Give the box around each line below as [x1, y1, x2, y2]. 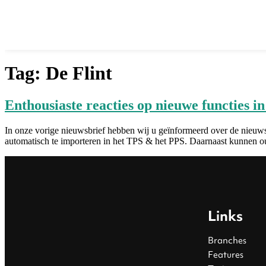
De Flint [46, 62, 112, 84]
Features [207, 248, 243, 261]
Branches [207, 234, 246, 246]
